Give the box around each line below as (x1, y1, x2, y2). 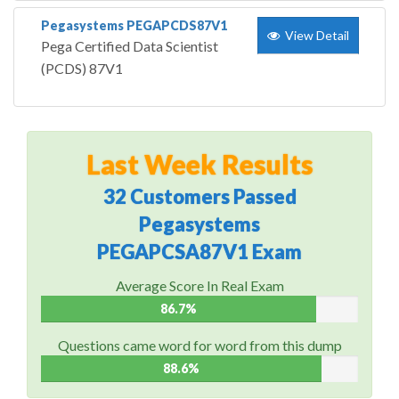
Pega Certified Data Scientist (41, 37, 218, 55)
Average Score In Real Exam (115, 277, 284, 295)
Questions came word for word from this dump (57, 337, 342, 354)
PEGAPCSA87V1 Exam (97, 240, 302, 265)
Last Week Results (85, 148, 313, 181)
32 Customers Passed (102, 184, 297, 209)
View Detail (280, 28, 349, 44)
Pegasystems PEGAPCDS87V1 (41, 18, 227, 34)
